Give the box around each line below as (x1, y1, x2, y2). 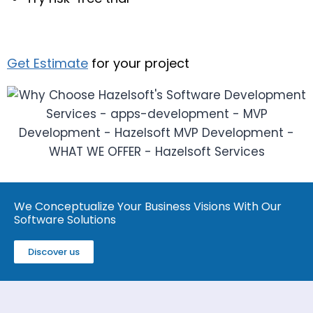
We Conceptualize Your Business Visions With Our (14, 198, 282, 214)
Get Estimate (7, 54, 88, 72)
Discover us (28, 245, 80, 259)
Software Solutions (14, 212, 116, 228)
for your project (88, 54, 189, 72)
